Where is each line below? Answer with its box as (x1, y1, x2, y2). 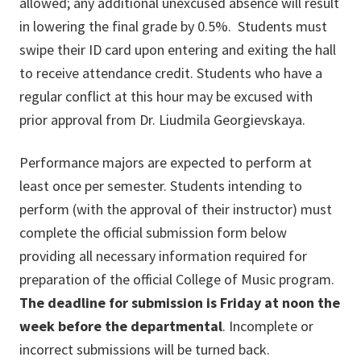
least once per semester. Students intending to (19, 176, 302, 196)
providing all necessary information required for (19, 247, 307, 266)
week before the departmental (19, 317, 222, 336)
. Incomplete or (222, 317, 313, 336)
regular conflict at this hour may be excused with (19, 87, 313, 106)
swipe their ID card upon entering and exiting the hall (19, 40, 336, 60)
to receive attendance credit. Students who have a (19, 64, 322, 83)
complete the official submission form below (19, 223, 287, 243)
